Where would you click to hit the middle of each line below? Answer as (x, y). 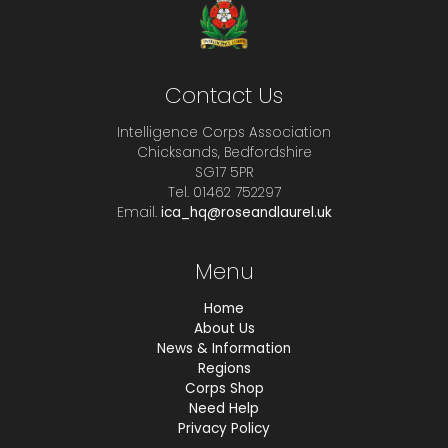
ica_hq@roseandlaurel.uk (246, 212)
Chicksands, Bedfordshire (224, 152)
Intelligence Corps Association (224, 132)
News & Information (224, 348)
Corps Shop (224, 388)
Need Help (224, 408)
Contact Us (224, 95)
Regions (224, 368)
